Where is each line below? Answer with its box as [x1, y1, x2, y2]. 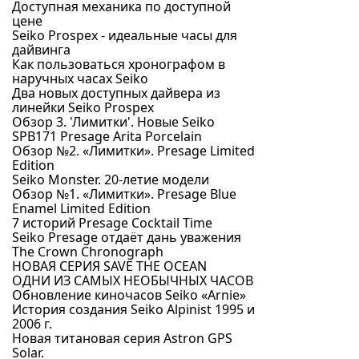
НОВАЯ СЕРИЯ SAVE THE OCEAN [12, 257, 207, 275]
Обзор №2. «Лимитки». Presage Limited [12, 142, 255, 159]
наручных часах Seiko [12, 70, 148, 87]
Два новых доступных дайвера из [12, 84, 220, 102]
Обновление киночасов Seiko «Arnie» [12, 286, 246, 304]
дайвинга [12, 41, 71, 58]
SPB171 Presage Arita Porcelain [12, 127, 202, 145]
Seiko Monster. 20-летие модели [12, 171, 209, 188]
